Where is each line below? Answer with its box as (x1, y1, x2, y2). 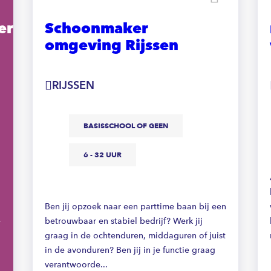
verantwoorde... (45, 260, 108, 270)
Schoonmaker (45, 19, 148, 38)
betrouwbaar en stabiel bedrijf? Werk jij (45, 216, 203, 226)
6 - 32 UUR (83, 150, 122, 159)
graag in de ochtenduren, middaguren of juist (45, 230, 226, 241)
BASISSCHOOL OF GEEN (83, 121, 168, 130)
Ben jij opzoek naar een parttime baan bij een (45, 201, 226, 212)
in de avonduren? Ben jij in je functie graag (45, 245, 215, 255)
